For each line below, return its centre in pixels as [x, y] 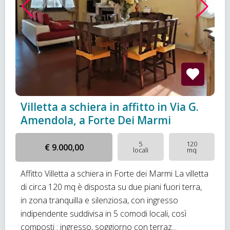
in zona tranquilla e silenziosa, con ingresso [99, 200]
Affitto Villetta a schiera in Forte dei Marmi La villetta [114, 174]
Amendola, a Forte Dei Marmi [96, 120]
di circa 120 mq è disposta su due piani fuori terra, [111, 187]
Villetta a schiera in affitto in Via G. [110, 107]
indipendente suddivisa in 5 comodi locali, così [103, 214]
